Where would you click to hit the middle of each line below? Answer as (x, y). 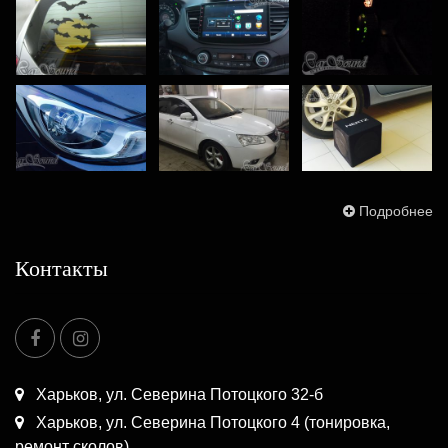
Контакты (61, 268)
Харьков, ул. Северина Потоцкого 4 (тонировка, (211, 422)
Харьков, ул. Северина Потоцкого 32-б (177, 394)
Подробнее (396, 210)
